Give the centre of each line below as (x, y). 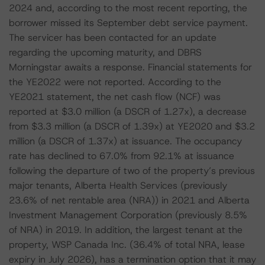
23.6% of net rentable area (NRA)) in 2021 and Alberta (129, 200)
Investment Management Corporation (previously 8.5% (128, 215)
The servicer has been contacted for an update (113, 38)
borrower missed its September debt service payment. (128, 23)
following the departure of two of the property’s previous (132, 171)
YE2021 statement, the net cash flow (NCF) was (115, 97)
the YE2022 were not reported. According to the (115, 82)
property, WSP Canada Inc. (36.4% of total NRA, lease (127, 245)
